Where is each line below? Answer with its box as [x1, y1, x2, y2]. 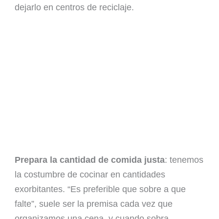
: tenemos [165, 154, 203, 165]
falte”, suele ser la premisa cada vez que [15, 198, 173, 209]
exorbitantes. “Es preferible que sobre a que [15, 184, 186, 194]
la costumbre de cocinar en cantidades [15, 169, 165, 179]
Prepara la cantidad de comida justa [15, 154, 165, 165]
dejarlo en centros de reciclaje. [15, 2, 134, 12]
